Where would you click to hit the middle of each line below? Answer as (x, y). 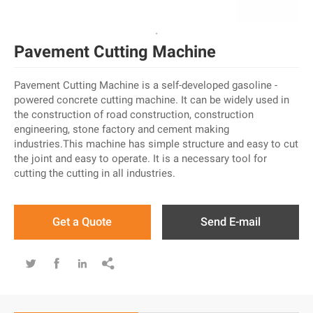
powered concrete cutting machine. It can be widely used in (152, 100)
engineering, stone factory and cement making (122, 129)
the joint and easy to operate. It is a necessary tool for (140, 158)
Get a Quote (82, 222)
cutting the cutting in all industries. (95, 173)
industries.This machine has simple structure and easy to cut (156, 144)
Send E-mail (231, 222)
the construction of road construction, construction (134, 114)
